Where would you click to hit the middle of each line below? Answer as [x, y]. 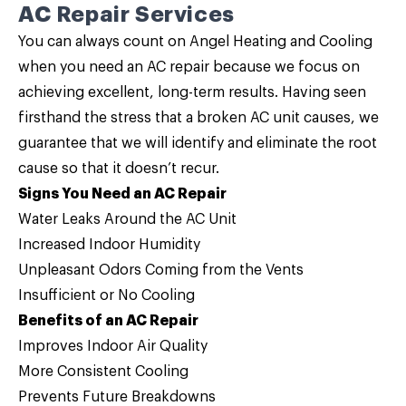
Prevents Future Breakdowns [117, 397]
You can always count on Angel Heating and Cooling [195, 42]
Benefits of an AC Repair [108, 321]
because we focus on [285, 67]
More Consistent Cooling [103, 372]
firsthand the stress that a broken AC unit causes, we [198, 118]
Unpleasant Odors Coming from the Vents [161, 270]
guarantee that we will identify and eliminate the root [198, 143]
